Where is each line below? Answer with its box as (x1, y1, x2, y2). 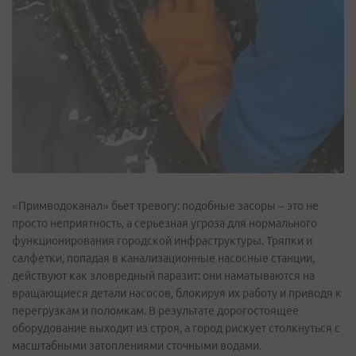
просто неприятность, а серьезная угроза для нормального (12, 216, 317, 230)
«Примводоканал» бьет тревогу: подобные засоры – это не (12, 199, 319, 212)
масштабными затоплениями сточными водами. (12, 339, 261, 352)
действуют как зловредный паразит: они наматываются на (12, 269, 315, 282)
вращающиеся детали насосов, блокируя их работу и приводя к (12, 286, 342, 300)
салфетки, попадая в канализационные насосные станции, (12, 251, 315, 265)
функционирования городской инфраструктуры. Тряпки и (12, 234, 312, 247)
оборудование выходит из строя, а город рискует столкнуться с (12, 321, 340, 335)
